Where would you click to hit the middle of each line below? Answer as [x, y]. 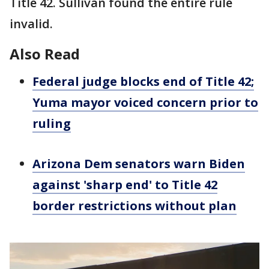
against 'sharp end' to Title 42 [125, 185]
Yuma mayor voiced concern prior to [145, 102]
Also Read [45, 54]
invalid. [31, 24]
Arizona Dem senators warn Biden [139, 164]
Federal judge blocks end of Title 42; [143, 81]
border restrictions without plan [134, 206]
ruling [52, 123]
